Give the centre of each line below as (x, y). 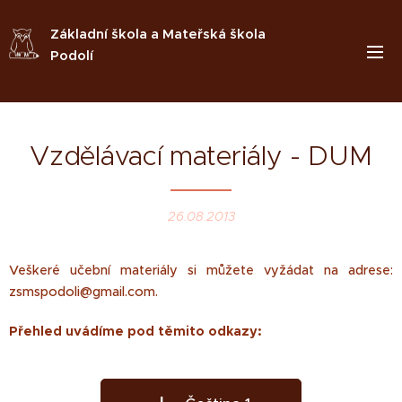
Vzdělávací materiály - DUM (201, 156)
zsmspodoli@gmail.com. (83, 292)
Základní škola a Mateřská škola (158, 33)
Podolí (72, 55)
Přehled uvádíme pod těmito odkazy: (137, 331)
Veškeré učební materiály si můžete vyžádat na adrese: (201, 270)
